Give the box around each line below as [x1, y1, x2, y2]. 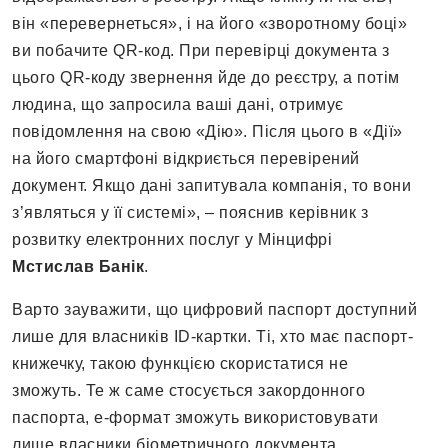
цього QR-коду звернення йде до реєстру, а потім [12, 69, 400, 87]
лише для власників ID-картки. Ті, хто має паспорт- [12, 328, 413, 346]
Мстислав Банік [12, 258, 144, 276]
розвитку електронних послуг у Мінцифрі [12, 231, 332, 249]
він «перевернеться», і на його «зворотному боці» [12, 15, 407, 33]
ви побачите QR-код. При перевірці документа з [12, 42, 390, 60]
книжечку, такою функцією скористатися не [12, 355, 348, 373]
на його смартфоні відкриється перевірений [12, 150, 360, 168]
